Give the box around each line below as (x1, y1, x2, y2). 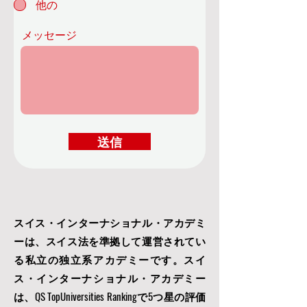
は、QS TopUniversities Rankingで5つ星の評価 (14, 288, 206, 304)
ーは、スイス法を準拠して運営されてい (14, 233, 206, 248)
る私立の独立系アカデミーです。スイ (14, 251, 206, 267)
